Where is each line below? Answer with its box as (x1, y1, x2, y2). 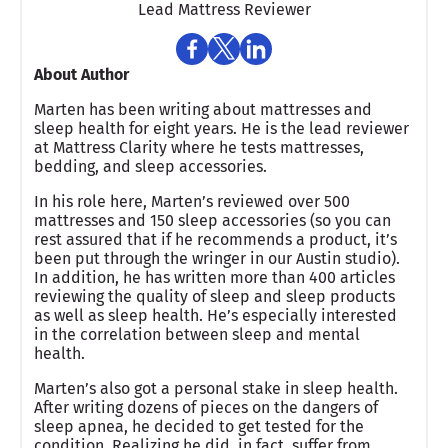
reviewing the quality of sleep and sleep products (34, 286, 395, 306)
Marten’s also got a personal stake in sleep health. (34, 378, 398, 398)
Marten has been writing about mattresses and (34, 99, 372, 119)
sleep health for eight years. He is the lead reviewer (34, 118, 409, 138)
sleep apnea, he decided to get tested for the (34, 416, 364, 436)
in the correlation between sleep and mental (34, 324, 360, 344)
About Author (34, 64, 129, 84)
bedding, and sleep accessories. (34, 156, 267, 176)
